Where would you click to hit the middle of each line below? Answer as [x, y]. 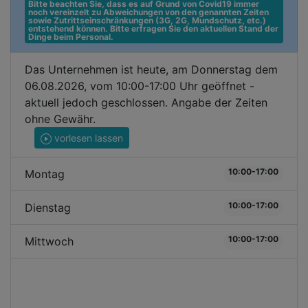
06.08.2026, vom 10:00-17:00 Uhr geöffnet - [140, 86]
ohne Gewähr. [60, 119]
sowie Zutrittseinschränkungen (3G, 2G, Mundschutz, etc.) [147, 20]
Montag [45, 174]
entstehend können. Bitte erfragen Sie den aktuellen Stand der [153, 29]
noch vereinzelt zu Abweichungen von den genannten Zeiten [148, 12]
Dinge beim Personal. [70, 37]
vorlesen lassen [87, 138]
